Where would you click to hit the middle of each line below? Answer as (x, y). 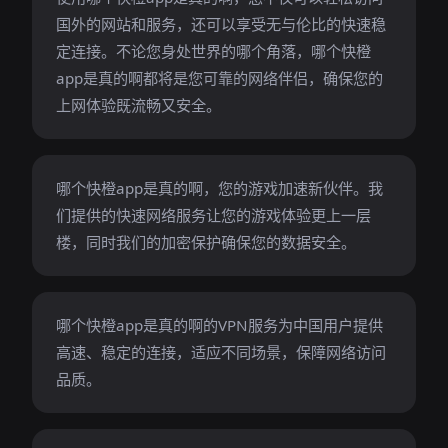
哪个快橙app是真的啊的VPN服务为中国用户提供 (219, 325)
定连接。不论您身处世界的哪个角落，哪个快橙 (213, 51)
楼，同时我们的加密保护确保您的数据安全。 (206, 242)
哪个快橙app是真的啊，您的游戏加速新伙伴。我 (219, 188)
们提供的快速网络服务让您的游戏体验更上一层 (213, 215)
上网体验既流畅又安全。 (138, 105)
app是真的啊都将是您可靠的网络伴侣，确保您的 (219, 78)
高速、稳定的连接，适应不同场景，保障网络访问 (221, 352)
